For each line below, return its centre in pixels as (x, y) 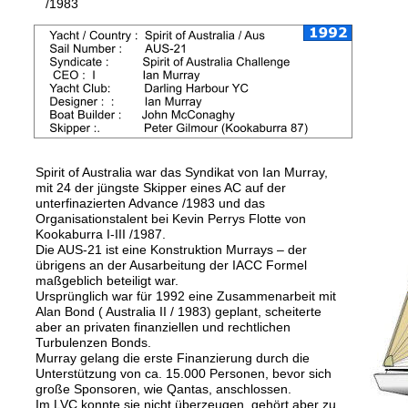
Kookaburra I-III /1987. (101, 234)
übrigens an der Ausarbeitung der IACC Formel (173, 265)
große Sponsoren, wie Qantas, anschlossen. (163, 389)
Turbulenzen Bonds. (93, 342)
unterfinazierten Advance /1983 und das (152, 203)
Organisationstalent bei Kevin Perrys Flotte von (173, 219)
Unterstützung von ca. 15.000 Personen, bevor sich (185, 373)
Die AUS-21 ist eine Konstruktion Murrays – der (173, 250)
